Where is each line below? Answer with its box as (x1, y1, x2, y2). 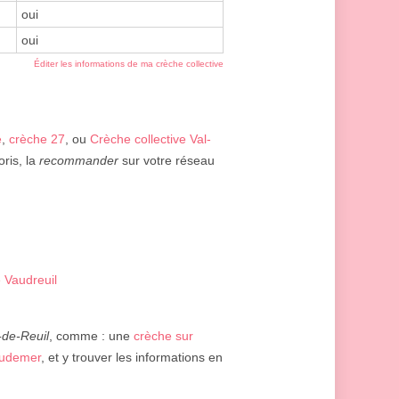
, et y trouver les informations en (41, 350, 223, 365)
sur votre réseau (118, 153, 215, 168)
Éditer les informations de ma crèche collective (34, 59, 224, 69)
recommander (39, 153, 118, 168)
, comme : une (49, 329, 134, 344)
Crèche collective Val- (90, 132, 211, 147)
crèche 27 (9, 132, 65, 147)
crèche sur (134, 329, 193, 344)
